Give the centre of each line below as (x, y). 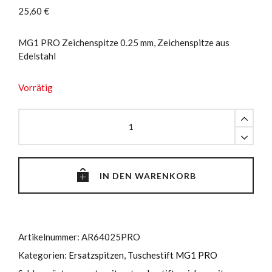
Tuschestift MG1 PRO (172, 255)
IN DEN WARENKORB (148, 175)
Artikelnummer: (50, 236)
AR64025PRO (111, 236)
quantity (35, 181)
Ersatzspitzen (96, 255)
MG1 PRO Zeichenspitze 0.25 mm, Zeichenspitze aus (124, 42)
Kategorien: (43, 255)
